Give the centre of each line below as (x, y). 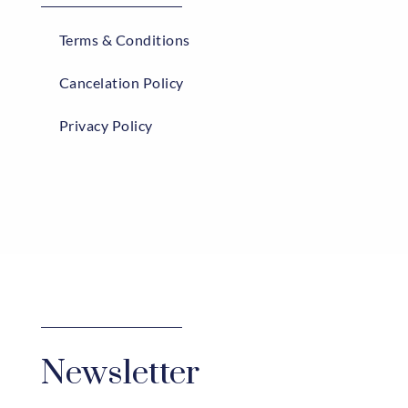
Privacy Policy (106, 126)
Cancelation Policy (121, 83)
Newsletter (120, 374)
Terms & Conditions (124, 40)
